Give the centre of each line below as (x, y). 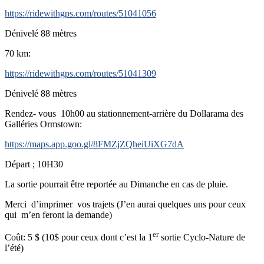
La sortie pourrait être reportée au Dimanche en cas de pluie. (116, 184)
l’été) (14, 248)
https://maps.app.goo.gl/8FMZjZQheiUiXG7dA (94, 144)
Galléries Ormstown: (43, 124)
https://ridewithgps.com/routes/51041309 (80, 74)
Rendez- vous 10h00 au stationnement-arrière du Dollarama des (124, 114)
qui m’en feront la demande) (58, 215)
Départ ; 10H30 (34, 164)
